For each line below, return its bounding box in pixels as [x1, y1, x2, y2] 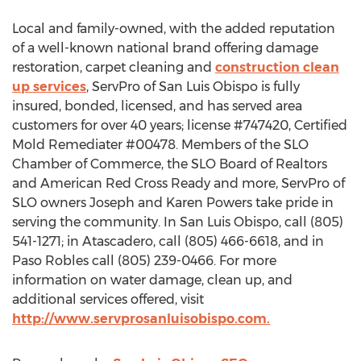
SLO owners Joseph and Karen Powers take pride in [12, 195, 334, 210]
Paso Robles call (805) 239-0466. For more [12, 253, 276, 268]
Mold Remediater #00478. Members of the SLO [12, 137, 309, 152]
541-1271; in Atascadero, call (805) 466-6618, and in [12, 234, 324, 249]
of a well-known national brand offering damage [12, 40, 318, 56]
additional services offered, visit [12, 292, 204, 307]
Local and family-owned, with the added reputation [12, 21, 335, 36]
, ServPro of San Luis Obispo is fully [86, 79, 300, 94]
